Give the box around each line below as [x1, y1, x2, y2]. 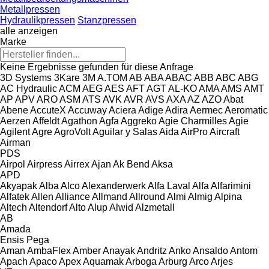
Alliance [55, 191, 90, 202]
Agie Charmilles [159, 115, 227, 126]
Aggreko [121, 115, 157, 126]
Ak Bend [113, 159, 150, 169]
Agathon [61, 115, 97, 126]
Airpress [27, 159, 62, 169]
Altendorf [29, 202, 67, 213]
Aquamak [83, 256, 124, 267]
